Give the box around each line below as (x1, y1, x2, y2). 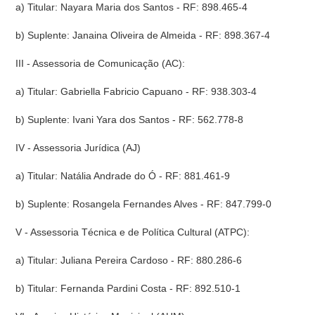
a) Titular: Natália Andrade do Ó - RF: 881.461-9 (15, 170, 231, 181)
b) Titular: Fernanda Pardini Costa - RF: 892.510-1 (15, 283, 241, 294)
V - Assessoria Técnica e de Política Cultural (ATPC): (15, 226, 250, 238)
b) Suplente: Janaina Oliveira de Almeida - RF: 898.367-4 (15, 30, 271, 41)
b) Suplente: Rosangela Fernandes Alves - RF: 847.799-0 (15, 198, 272, 210)
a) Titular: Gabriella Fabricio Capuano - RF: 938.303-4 (15, 86, 257, 97)
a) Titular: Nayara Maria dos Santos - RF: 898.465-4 (15, 1, 248, 13)
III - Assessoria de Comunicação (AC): (15, 58, 186, 69)
